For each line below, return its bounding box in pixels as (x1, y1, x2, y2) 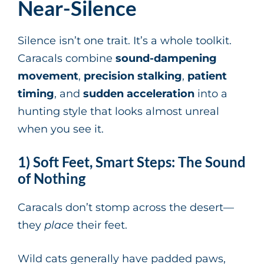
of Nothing (18, 170, 85, 187)
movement (18, 70, 78, 83)
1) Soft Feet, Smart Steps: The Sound (18, 153, 246, 171)
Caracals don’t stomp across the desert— (18, 201, 234, 214)
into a (194, 87, 227, 101)
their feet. (74, 219, 127, 232)
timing (18, 87, 54, 101)
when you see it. (18, 123, 104, 136)
